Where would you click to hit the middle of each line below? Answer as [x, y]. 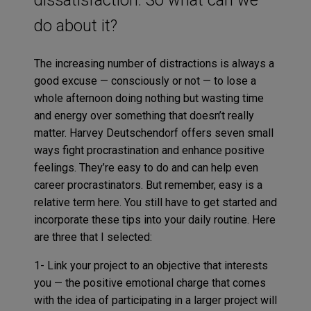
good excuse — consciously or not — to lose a [145, 81]
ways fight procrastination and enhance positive [149, 150]
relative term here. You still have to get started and [155, 202]
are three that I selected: [93, 237]
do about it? [75, 25]
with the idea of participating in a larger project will [155, 300]
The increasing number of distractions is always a [154, 63]
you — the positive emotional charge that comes [150, 283]
